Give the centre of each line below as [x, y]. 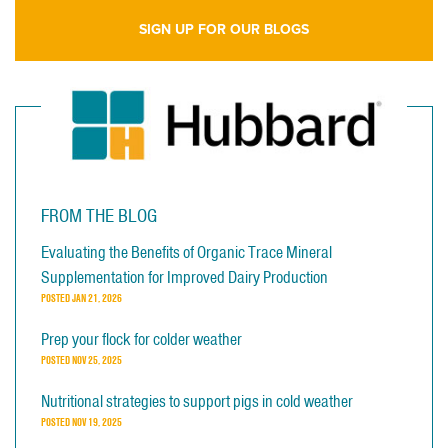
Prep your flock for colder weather [141, 338]
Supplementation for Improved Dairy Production [184, 276]
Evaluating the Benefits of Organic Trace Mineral [186, 251]
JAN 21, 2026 [97, 297]
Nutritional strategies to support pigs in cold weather [197, 400]
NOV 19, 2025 [97, 421]
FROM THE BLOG [99, 215]
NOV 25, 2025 [97, 359]
